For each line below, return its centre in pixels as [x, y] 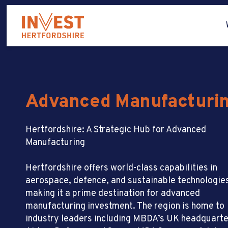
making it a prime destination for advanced [113, 194]
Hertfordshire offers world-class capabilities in [121, 168]
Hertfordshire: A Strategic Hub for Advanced [116, 130]
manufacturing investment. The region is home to [125, 206]
